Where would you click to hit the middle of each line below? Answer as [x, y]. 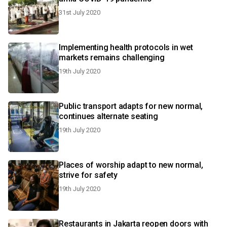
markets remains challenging [112, 58]
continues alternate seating [108, 116]
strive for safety [88, 175]
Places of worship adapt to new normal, [131, 165]
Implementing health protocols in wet [126, 47]
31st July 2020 [80, 12]
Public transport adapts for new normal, [131, 106]
